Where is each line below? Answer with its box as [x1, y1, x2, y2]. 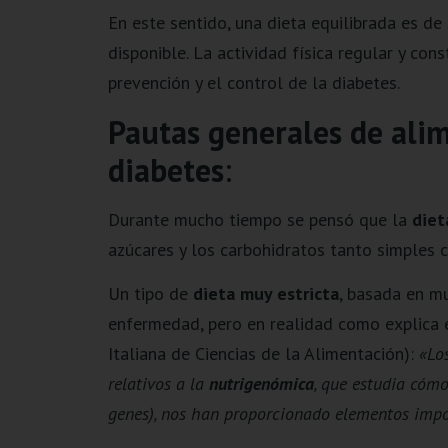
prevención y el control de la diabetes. [107, 71, 400, 95]
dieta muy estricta [192, 282, 339, 306]
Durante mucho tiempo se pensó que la [107, 207, 412, 231]
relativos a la [107, 372, 209, 396]
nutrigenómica [208, 372, 314, 396]
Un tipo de [107, 282, 193, 306]
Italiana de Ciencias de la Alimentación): [107, 342, 419, 366]
